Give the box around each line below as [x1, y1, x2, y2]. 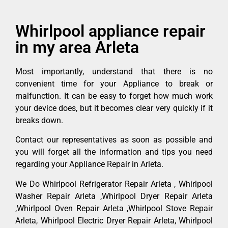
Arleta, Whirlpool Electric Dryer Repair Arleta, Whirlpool [15, 215, 213, 225]
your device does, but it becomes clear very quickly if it [15, 103, 213, 113]
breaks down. [15, 116, 63, 126]
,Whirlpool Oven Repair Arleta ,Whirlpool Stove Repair [15, 203, 213, 213]
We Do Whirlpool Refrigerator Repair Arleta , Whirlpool [15, 179, 213, 189]
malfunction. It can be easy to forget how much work [15, 91, 213, 101]
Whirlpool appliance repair [15, 21, 206, 41]
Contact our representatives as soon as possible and [15, 135, 213, 145]
